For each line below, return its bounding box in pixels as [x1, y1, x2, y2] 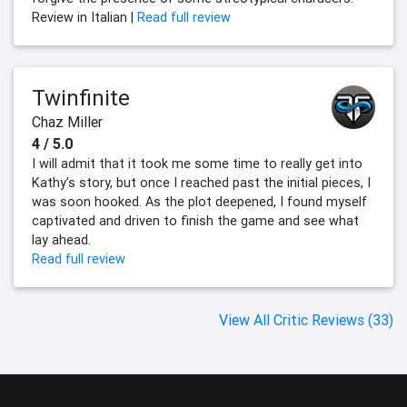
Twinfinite [32, 84, 130, 112]
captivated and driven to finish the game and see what [32, 213, 359, 230]
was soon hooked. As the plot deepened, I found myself [32, 194, 367, 211]
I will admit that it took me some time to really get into [32, 155, 362, 173]
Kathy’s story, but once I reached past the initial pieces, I [32, 174, 371, 192]
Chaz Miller [32, 113, 103, 132]
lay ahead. [32, 232, 91, 249]
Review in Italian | [32, 9, 137, 26]
